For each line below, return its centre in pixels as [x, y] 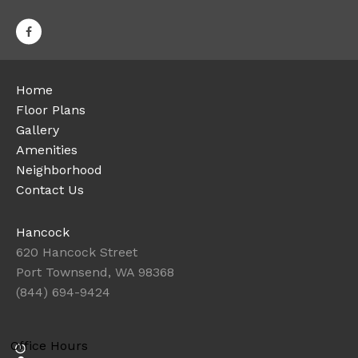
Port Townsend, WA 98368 [95, 272]
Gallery [38, 130]
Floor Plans [51, 110]
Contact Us [50, 190]
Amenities [47, 150]
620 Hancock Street [77, 252]
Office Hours [49, 346]
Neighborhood [59, 170]
